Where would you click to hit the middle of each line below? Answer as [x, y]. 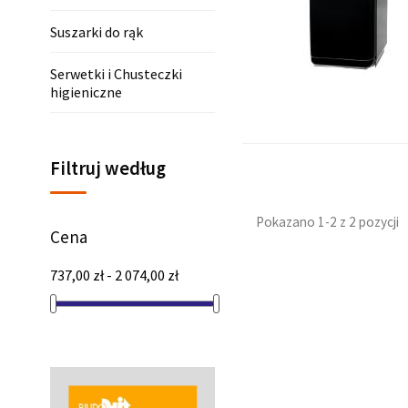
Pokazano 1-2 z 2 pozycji [327, 222]
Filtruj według [108, 169]
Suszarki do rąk [97, 32]
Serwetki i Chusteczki [116, 74]
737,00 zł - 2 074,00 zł [114, 275]
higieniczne [86, 92]
